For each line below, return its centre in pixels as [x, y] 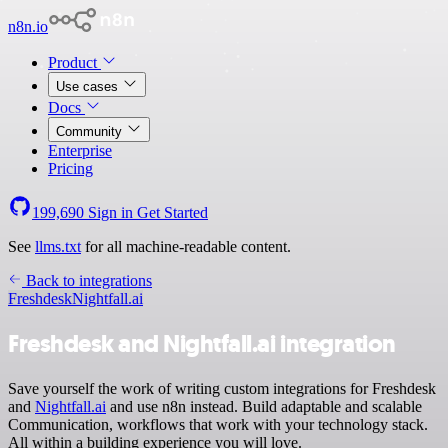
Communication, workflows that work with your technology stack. [218, 424]
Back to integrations [87, 280]
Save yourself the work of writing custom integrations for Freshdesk [222, 388]
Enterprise [80, 150]
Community [91, 131]
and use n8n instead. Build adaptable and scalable [264, 406]
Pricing [70, 168]
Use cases [89, 86]
